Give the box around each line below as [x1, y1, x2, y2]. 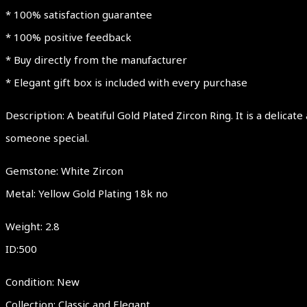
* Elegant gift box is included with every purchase [5, 75, 247, 89]
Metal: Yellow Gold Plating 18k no [5, 186, 168, 200]
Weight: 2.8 [5, 219, 60, 233]
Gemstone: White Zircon [5, 163, 123, 177]
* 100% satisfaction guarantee [5, 7, 152, 21]
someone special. [5, 130, 92, 145]
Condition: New [5, 274, 79, 288]
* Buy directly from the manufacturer [5, 52, 187, 66]
